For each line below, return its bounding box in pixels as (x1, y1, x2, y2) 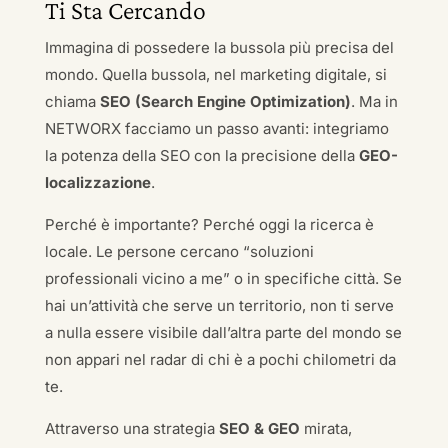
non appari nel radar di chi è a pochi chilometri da (44, 350, 396, 369)
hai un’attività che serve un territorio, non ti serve (44, 296, 394, 315)
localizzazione (44, 173, 151, 192)
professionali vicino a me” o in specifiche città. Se (44, 269, 402, 288)
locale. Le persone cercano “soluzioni (44, 242, 314, 261)
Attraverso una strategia (44, 419, 219, 438)
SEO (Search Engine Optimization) (99, 92, 351, 111)
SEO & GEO (218, 419, 300, 438)
